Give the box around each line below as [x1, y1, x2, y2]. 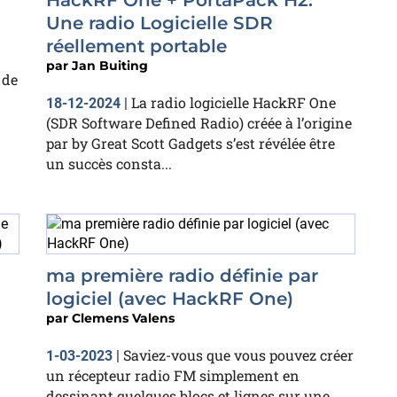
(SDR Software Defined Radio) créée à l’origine [46, 113, 352, 132]
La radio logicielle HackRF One [131, 93, 336, 112]
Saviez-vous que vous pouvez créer [123, 346, 354, 364]
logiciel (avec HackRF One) [46, 288, 293, 309]
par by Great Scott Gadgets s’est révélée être [46, 134, 335, 152]
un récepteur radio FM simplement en [46, 366, 300, 385]
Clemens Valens [72, 310, 175, 326]
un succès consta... [46, 154, 172, 173]
